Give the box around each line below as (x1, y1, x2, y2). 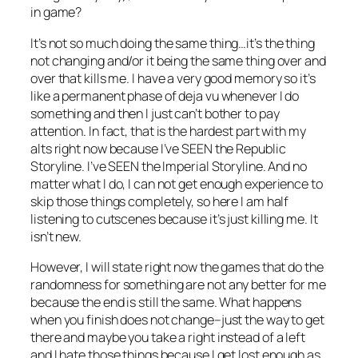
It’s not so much (30, 34, 121, 52)
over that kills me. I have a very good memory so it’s (30, 69, 316, 87)
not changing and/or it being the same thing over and (30, 51, 326, 70)
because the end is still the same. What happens (30, 292, 302, 311)
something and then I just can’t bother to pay (30, 104, 280, 122)
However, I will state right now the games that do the (30, 257, 324, 276)
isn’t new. (30, 227, 82, 245)
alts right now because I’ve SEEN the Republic (30, 139, 286, 157)
